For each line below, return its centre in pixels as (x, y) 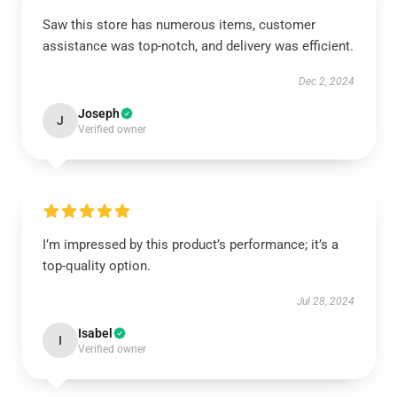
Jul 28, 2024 (326, 301)
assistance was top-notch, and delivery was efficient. (198, 46)
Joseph (99, 113)
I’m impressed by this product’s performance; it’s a (191, 245)
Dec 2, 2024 (327, 82)
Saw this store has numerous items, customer (179, 25)
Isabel (95, 333)
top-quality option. (97, 266)
